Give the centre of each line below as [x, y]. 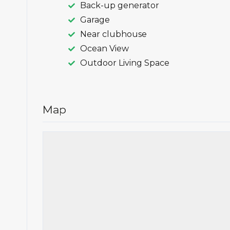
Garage [95, 20]
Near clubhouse [113, 34]
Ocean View [104, 49]
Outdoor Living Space [125, 63]
